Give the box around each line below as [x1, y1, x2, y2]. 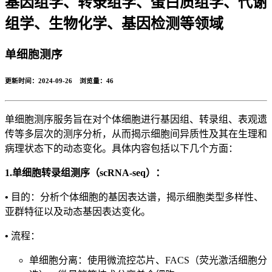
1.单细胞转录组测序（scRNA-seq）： [5, 168, 165, 178]
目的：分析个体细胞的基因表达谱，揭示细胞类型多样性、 [11, 192, 263, 203]
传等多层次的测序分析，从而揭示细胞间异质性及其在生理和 [5, 129, 267, 140]
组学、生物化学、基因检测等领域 [5, 15, 223, 32]
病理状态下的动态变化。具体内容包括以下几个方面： [5, 143, 238, 154]
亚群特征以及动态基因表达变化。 [5, 206, 151, 217]
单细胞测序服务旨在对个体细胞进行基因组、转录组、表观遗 [5, 114, 267, 125]
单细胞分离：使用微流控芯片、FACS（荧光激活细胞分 [29, 255, 267, 266]
